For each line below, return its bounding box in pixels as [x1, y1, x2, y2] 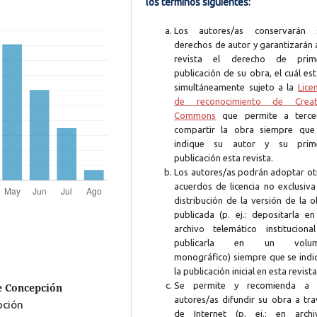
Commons [174, 110, 217, 121]
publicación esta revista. [174, 153, 274, 163]
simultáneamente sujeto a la [174, 82, 298, 93]
